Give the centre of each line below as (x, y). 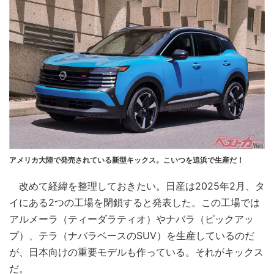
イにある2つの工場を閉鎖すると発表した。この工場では (135, 203)
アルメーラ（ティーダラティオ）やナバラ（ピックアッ (131, 219)
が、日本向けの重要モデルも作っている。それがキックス (136, 252)
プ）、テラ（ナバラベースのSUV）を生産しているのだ (132, 236)
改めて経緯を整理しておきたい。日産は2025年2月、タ (137, 186)
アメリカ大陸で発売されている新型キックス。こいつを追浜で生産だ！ (127, 160)
